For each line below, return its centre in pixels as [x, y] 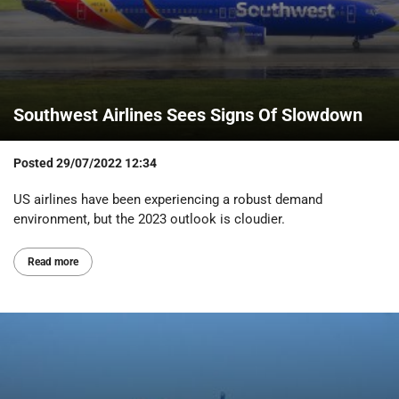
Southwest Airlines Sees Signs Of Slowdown [188, 114]
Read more [53, 262]
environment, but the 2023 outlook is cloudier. [149, 220]
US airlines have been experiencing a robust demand [168, 200]
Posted [35, 163]
